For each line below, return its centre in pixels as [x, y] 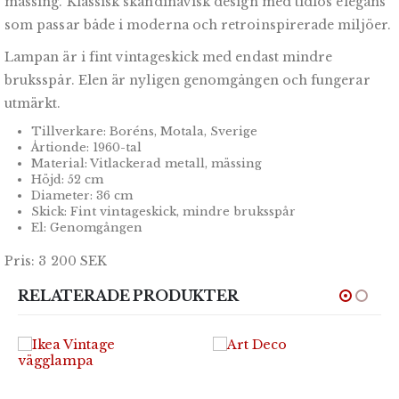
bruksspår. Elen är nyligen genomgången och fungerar [187, 81]
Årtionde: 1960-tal [86, 148]
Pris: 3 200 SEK [56, 261]
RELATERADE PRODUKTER [128, 296]
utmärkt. [33, 104]
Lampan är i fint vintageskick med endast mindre [169, 57]
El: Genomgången [86, 228]
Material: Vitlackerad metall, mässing [146, 164]
